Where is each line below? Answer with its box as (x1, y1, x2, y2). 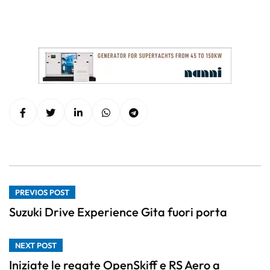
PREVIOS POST (15, 187, 69, 198)
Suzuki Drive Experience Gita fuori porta (9, 204, 227, 220)
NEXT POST (15, 240, 57, 251)
